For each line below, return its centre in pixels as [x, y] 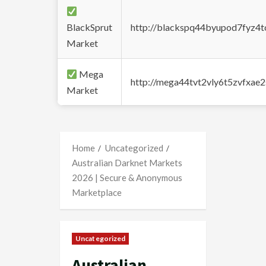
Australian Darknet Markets [127, 163]
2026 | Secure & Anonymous [127, 178]
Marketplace [97, 192]
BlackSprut [89, 27]
